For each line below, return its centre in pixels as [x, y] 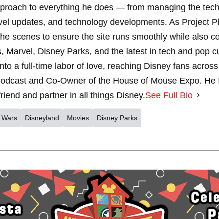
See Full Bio [169, 95]
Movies [78, 118]
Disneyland [42, 118]
